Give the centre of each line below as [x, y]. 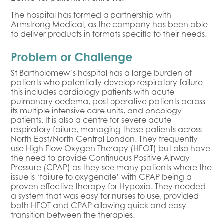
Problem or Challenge [72, 56]
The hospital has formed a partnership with [91, 15]
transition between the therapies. [73, 214]
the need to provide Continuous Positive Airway [101, 158]
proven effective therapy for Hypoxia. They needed [109, 186]
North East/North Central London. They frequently [105, 139]
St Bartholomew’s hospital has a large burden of [102, 72]
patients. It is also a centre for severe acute [91, 120]
